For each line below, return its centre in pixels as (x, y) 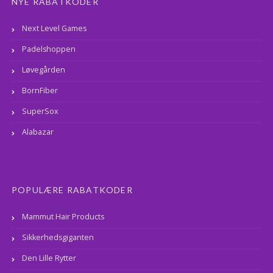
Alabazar (38, 132)
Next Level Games (54, 29)
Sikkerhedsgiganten (58, 238)
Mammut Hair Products (63, 217)
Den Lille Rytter (49, 258)
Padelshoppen (49, 49)
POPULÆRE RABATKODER (72, 190)
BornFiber (40, 91)
